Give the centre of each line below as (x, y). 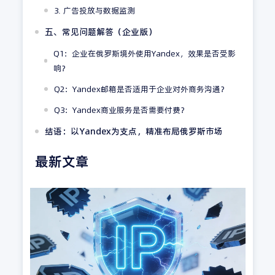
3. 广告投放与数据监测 (94, 10)
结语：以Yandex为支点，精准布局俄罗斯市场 (134, 131)
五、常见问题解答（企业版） (100, 32)
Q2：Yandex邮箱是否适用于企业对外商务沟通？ (141, 89)
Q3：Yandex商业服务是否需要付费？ (121, 110)
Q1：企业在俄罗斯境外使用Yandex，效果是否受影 (145, 53)
